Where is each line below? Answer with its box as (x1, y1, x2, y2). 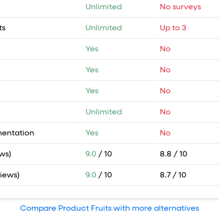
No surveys (160, 3, 201, 12)
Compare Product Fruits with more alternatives (20, 205, 199, 213)
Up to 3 (160, 24, 186, 33)
